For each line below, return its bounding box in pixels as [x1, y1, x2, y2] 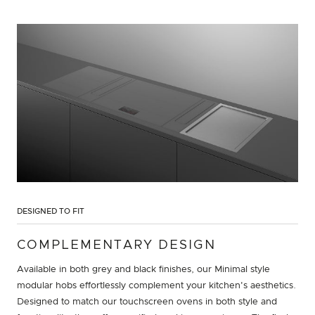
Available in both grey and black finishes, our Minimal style [17, 265, 270, 275]
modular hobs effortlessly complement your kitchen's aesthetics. [17, 281, 296, 291]
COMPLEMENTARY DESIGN [17, 239, 216, 252]
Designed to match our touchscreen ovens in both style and [17, 297, 277, 307]
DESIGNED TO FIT [17, 207, 84, 216]
